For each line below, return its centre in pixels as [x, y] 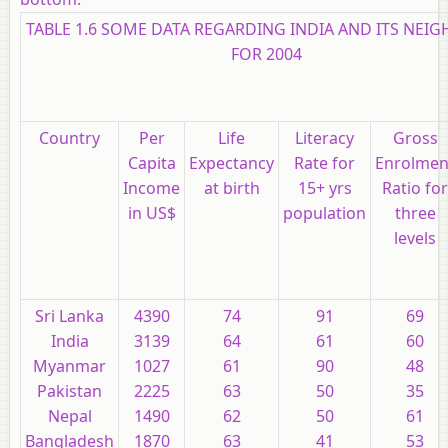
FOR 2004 [266, 53]
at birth [231, 187]
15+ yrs [324, 187]
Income [151, 187]
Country [69, 137]
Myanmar [69, 365]
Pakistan [69, 390]
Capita [151, 162]
